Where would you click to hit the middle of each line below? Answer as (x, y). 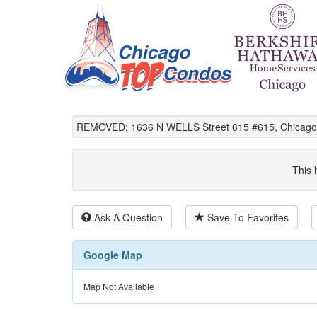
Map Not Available (119, 287)
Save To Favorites (247, 218)
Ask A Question (127, 218)
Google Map (113, 255)
